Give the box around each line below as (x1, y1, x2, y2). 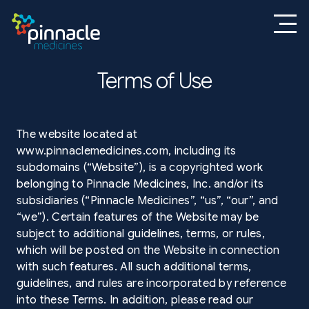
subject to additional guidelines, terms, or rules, (17, 227, 266, 241)
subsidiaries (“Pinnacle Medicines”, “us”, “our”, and (17, 194, 279, 208)
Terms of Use (97, 67, 212, 94)
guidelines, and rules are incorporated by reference (17, 277, 287, 290)
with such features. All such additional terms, (17, 260, 252, 274)
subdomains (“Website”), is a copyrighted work (17, 161, 263, 175)
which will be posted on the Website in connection (17, 243, 280, 257)
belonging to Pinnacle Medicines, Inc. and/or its (17, 177, 264, 191)
